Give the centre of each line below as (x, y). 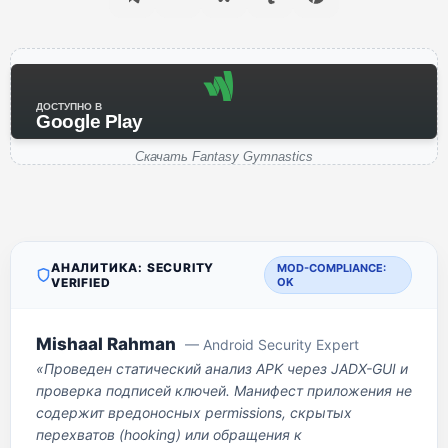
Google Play (89, 121)
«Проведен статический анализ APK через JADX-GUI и (222, 368)
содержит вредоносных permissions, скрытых (194, 412)
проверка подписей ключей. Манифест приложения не (224, 390)
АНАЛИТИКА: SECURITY (133, 267)
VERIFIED (81, 282)
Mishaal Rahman (106, 344)
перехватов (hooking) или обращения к (169, 434)
